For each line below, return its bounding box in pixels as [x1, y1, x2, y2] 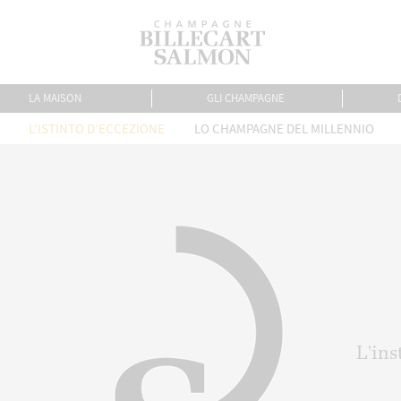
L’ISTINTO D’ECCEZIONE [29, 120, 165, 137]
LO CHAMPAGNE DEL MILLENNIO [194, 120, 374, 137]
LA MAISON [28, 90, 81, 106]
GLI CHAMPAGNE [207, 90, 286, 106]
